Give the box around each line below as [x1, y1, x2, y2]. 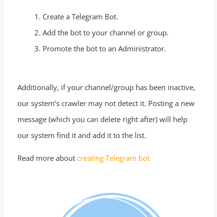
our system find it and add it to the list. [17, 130, 146, 140]
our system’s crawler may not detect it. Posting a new [17, 98, 195, 108]
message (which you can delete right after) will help [17, 114, 187, 124]
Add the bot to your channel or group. [43, 27, 169, 37]
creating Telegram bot [77, 153, 150, 163]
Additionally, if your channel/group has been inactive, [17, 82, 195, 93]
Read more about [17, 153, 77, 163]
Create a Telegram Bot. [43, 11, 118, 21]
